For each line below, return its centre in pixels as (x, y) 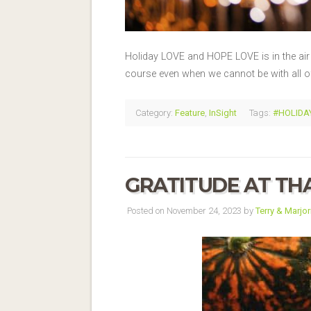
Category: (154, 112)
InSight (223, 112)
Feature (190, 112)
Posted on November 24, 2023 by (190, 210)
